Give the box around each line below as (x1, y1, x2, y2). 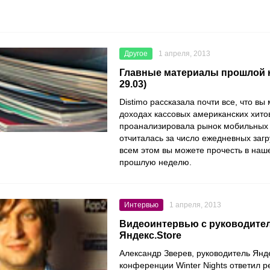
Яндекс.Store (119, 230, 181, 241)
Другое (124, 49, 148, 58)
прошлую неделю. (119, 157, 192, 168)
